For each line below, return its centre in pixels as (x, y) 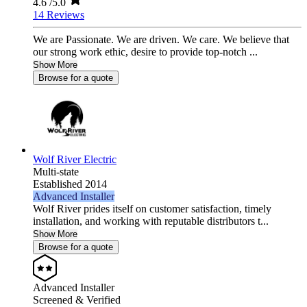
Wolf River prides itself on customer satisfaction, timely (152, 209)
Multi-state (56, 172)
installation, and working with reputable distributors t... (151, 221)
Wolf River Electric (75, 160)
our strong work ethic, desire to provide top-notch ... (145, 52)
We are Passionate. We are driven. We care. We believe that (161, 40)
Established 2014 (70, 184)
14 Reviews (59, 15)
